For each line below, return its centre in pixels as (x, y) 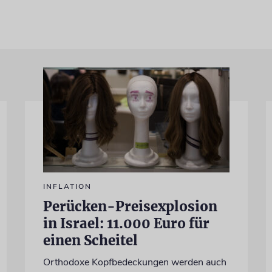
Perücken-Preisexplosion (130, 206)
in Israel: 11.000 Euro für (126, 223)
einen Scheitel (90, 240)
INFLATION (67, 186)
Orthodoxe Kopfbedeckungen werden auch (134, 262)
